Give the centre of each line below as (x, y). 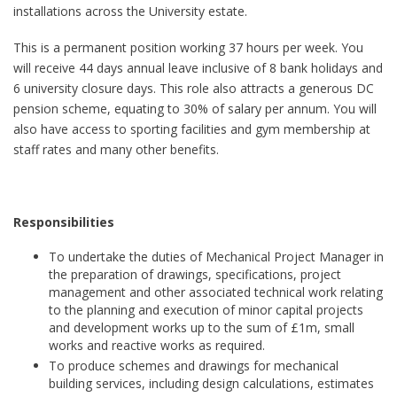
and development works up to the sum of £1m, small (202, 327)
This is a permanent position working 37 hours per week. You (188, 47)
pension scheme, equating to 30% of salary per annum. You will (195, 109)
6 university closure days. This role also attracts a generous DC (194, 88)
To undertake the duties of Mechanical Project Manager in (216, 257)
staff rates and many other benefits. (116, 149)
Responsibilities (64, 222)
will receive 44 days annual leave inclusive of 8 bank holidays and (198, 68)
